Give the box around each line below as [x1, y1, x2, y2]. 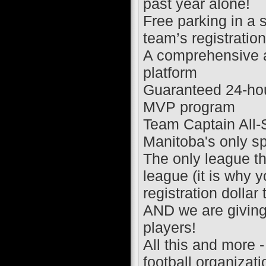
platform [142, 64, 197, 81]
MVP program [142, 99, 235, 116]
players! [142, 219, 196, 236]
